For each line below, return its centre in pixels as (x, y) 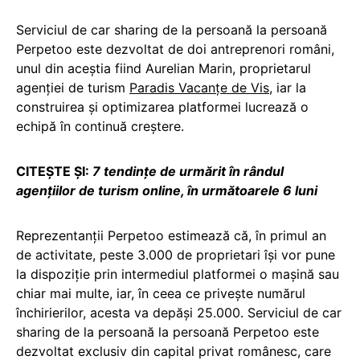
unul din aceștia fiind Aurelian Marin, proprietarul (164, 68)
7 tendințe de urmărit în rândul (188, 171)
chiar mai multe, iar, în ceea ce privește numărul (161, 293)
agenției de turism (73, 87)
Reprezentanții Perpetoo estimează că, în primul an (171, 235)
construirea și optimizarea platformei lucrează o (162, 106)
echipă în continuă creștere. (100, 126)
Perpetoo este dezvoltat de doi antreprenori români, (175, 49)
